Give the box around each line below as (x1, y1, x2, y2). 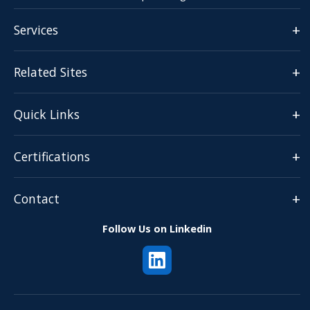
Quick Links (14, 105, 80, 122)
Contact (14, 190, 60, 207)
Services (14, 21, 58, 38)
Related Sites (14, 63, 87, 80)
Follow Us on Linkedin (102, 221, 212, 235)
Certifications (14, 147, 90, 165)
